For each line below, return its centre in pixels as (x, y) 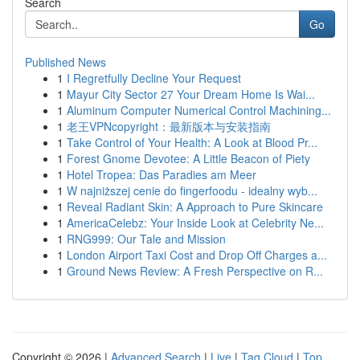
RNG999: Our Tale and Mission (146, 239)
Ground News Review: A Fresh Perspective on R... (195, 271)
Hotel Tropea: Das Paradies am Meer (162, 174)
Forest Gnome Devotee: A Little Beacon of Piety (188, 158)
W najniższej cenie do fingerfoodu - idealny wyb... (192, 190)
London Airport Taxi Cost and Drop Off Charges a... (197, 255)
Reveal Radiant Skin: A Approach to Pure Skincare (195, 207)
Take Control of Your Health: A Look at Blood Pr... (192, 142)
